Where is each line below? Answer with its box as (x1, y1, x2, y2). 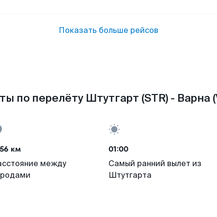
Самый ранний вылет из (108, 158, 201, 169)
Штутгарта (108, 170, 152, 180)
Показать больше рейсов (59, 25, 158, 35)
